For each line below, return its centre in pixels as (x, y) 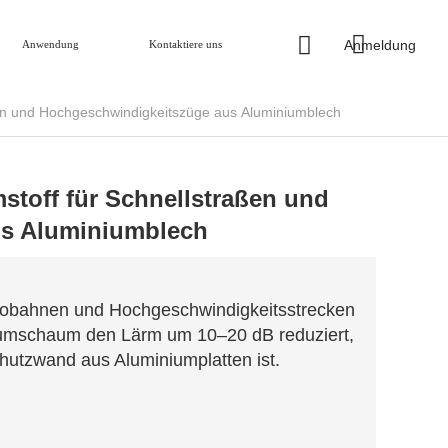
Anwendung (51, 44)
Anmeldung (380, 45)
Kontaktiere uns (186, 44)
